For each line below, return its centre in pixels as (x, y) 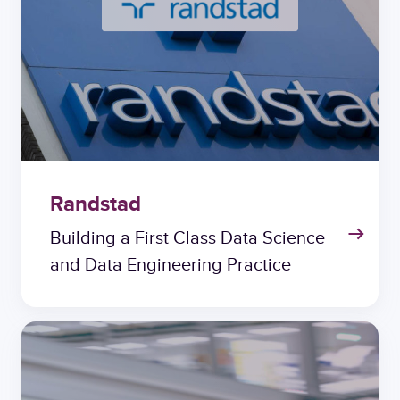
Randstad (96, 205)
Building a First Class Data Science (187, 238)
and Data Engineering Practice (171, 265)
